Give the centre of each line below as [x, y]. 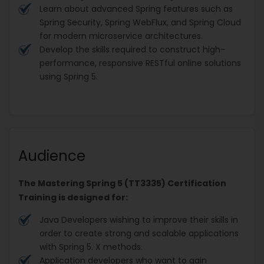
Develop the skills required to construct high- [132, 49]
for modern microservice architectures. [121, 36]
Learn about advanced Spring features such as [136, 9]
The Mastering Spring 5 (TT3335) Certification [122, 183]
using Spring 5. [69, 76]
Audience [52, 156]
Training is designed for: [73, 197]
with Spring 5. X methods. [91, 247]
